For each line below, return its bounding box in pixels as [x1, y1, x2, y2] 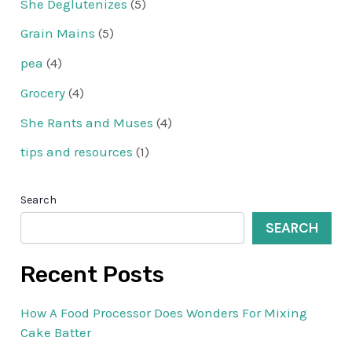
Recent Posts [20, 261, 165, 288]
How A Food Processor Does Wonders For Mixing [20, 305, 308, 321]
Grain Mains [20, 25, 96, 42]
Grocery [20, 84, 66, 101]
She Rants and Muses [20, 114, 154, 130]
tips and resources [20, 144, 134, 160]
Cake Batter [20, 324, 92, 341]
